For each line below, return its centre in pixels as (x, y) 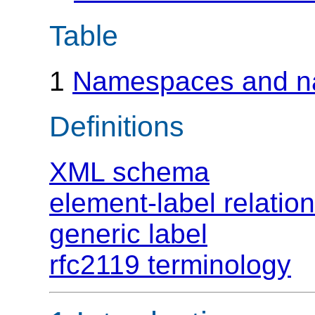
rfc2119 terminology (170, 265)
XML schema (129, 172)
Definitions (117, 126)
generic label (128, 234)
